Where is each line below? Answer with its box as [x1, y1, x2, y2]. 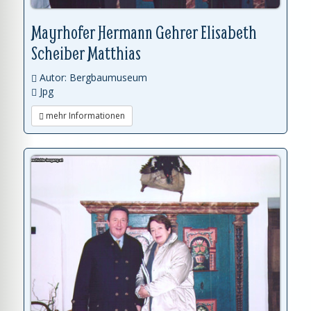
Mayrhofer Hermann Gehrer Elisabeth [31, 21, 257, 44]
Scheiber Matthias [31, 42, 141, 65]
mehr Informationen [44, 110, 125, 121]
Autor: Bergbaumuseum [37, 71, 147, 84]
